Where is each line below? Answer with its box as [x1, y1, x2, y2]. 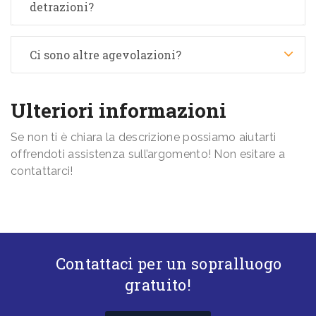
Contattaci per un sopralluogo [55, 253, 282, 274]
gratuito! [125, 274, 191, 296]
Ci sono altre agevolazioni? [30, 47, 181, 63]
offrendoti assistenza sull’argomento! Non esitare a [11, 147, 286, 162]
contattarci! [11, 164, 73, 178]
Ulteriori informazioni [11, 97, 226, 124]
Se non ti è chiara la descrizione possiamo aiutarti [11, 130, 276, 145]
